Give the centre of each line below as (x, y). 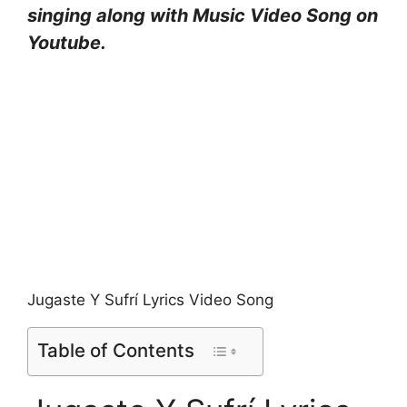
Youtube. (67, 42)
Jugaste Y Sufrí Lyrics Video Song (150, 300)
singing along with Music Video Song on (203, 15)
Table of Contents (116, 351)
